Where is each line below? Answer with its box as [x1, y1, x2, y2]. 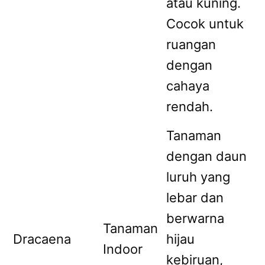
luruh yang [166, 169, 230, 185]
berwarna [166, 210, 224, 226]
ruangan [166, 36, 216, 52]
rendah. [166, 98, 213, 114]
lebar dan [166, 189, 224, 205]
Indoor [103, 241, 143, 257]
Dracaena [13, 231, 71, 247]
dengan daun [166, 148, 247, 164]
